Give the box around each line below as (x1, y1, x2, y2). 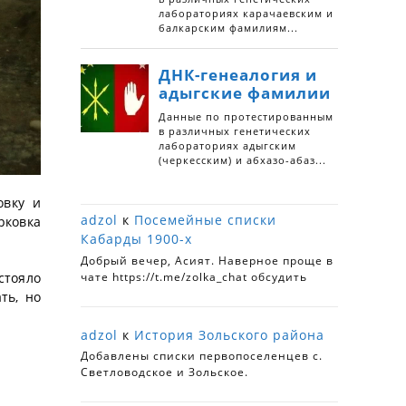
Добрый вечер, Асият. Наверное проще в (81, 252, 333, 268)
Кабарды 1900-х (81, 230, 192, 248)
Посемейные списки (134, 211, 276, 229)
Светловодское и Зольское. (81, 364, 248, 381)
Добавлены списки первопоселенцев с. (81, 348, 323, 364)
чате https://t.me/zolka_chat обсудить (81, 268, 307, 285)
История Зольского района (134, 325, 324, 343)
